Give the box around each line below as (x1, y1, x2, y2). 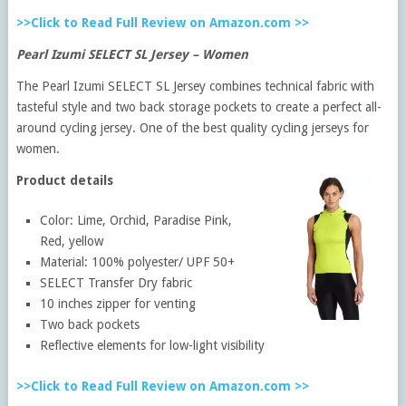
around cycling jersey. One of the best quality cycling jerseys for (15, 120, 369, 135)
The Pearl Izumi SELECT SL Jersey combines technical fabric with (15, 78, 374, 93)
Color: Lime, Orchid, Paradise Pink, (40, 212, 233, 227)
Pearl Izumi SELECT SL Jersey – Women (15, 46, 248, 62)
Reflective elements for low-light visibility (40, 337, 266, 353)
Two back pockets (40, 316, 140, 332)
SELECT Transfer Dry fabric (40, 275, 193, 290)
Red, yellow (40, 233, 104, 248)
